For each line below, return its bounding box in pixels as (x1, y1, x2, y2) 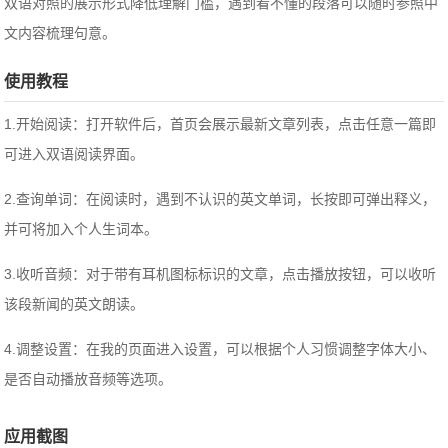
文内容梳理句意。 (4, 25, 117, 42)
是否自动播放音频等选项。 (4, 371, 173, 388)
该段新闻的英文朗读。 (4, 296, 145, 313)
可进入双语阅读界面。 (4, 146, 145, 163)
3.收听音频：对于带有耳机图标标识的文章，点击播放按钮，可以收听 (4, 266, 437, 283)
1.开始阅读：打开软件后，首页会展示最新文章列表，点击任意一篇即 (4, 116, 437, 133)
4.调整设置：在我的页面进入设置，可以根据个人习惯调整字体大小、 (4, 341, 437, 358)
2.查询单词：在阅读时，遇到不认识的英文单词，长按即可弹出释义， (4, 191, 437, 208)
